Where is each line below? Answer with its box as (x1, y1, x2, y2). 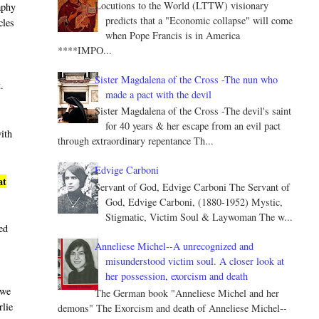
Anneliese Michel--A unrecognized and (95, 239, 254, 253)
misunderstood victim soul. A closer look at (105, 254, 285, 268)
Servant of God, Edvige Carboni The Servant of (95, 180, 291, 194)
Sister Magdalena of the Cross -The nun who (95, 72, 278, 86)
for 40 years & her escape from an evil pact (105, 119, 281, 133)
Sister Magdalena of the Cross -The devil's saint (95, 104, 292, 118)
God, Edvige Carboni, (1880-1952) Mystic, (105, 195, 283, 209)
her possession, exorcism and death (105, 269, 249, 283)
